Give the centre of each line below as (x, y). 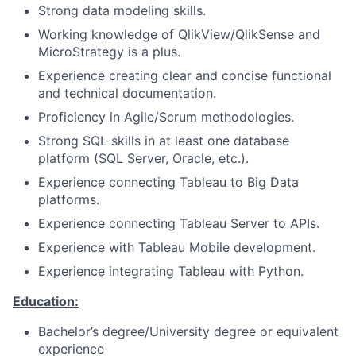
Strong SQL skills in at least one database (164, 141)
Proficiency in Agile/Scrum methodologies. (166, 117)
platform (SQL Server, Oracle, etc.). (143, 158)
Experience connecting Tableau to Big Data (168, 182)
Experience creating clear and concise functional (185, 75)
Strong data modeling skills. (122, 10)
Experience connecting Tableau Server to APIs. (179, 223)
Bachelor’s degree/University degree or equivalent (188, 331)
